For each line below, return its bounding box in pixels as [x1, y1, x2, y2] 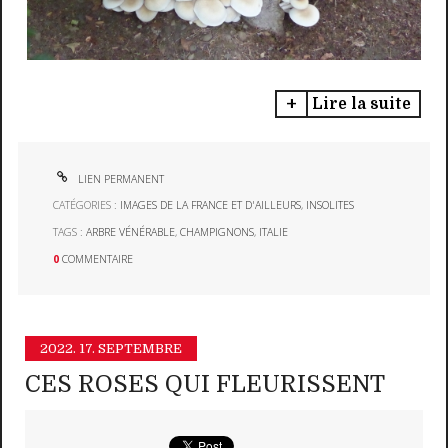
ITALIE [259, 225, 289, 240]
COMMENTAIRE [62, 251, 134, 266]
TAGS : [53, 225, 87, 240]
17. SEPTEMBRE [79, 341, 183, 357]
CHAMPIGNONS [180, 225, 255, 240]
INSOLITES [306, 198, 355, 213]
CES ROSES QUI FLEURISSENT [25, 371, 386, 399]
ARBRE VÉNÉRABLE [86, 225, 176, 240]
